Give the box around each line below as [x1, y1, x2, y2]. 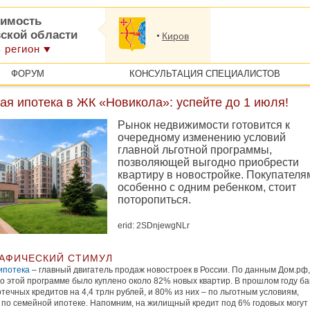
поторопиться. [118, 194, 191, 206]
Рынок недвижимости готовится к [118, 119, 290, 131]
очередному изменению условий [118, 131, 286, 143]
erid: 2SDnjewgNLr [118, 221, 190, 230]
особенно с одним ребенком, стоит [118, 181, 296, 193]
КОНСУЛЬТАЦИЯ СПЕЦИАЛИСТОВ [129, 69, 280, 79]
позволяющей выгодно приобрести [118, 156, 299, 168]
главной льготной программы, [118, 144, 272, 156]
